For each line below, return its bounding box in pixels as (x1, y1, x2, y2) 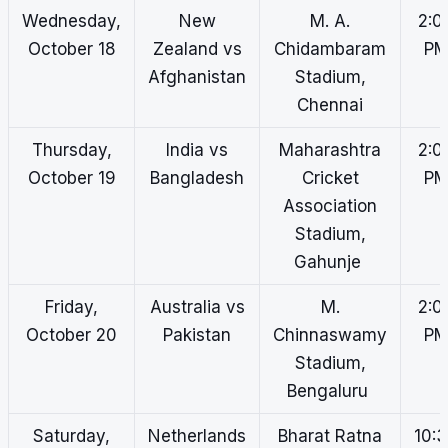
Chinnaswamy (273, 325, 387, 346)
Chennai (297, 95, 363, 116)
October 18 (27, 39, 116, 60)
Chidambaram (274, 39, 386, 60)
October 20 (26, 325, 117, 346)
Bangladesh (150, 168, 244, 189)
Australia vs (149, 297, 245, 318)
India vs (166, 140, 228, 161)
